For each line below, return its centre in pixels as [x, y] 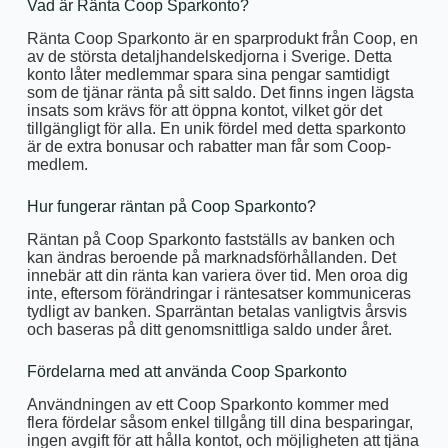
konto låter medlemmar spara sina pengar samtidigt [207, 75]
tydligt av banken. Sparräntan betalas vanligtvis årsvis [216, 311]
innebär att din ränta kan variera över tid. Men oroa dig [217, 275]
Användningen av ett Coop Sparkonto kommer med [207, 404]
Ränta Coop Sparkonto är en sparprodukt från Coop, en [222, 39]
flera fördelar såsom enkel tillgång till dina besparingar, [219, 422]
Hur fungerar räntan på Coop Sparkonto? [171, 207]
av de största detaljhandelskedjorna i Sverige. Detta [209, 57]
